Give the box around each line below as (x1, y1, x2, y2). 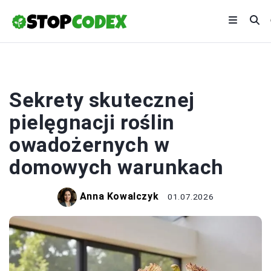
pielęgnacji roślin (9, 110, 175, 134)
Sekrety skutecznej (9, 88, 195, 112)
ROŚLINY (117, 69, 154, 78)
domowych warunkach (9, 155, 224, 179)
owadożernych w (9, 132, 170, 157)
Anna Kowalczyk (79, 191, 159, 203)
